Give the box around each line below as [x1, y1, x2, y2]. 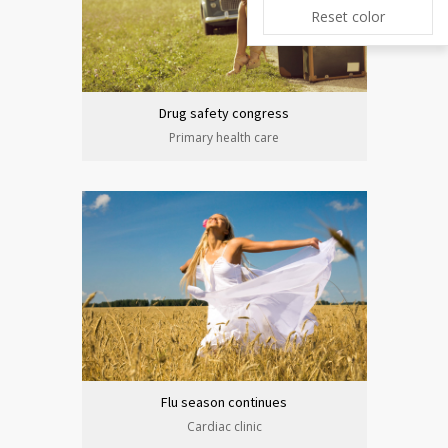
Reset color [311, 6, 385, 26]
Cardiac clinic [186, 418, 262, 435]
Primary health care [169, 129, 279, 146]
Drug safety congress [159, 104, 289, 122]
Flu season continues [161, 393, 287, 411]
